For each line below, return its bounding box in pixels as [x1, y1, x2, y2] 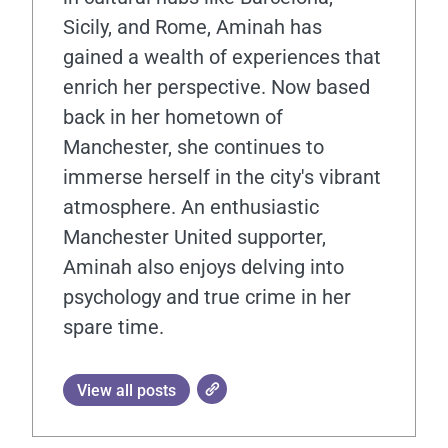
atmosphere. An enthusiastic [63, 195, 319, 219]
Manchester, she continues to [63, 135, 324, 159]
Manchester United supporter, [63, 225, 326, 249]
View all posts [77, 381, 176, 400]
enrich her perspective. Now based [63, 75, 370, 99]
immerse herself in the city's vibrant [63, 165, 381, 189]
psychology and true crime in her [63, 285, 351, 309]
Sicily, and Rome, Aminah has [63, 15, 322, 39]
